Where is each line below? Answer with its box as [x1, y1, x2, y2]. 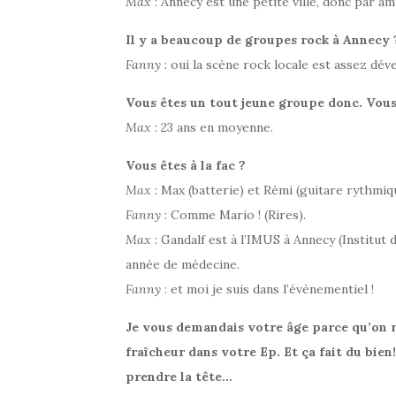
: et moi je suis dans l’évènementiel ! [161, 280, 374, 297]
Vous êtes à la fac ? [126, 156, 246, 173]
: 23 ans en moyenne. [151, 118, 273, 135]
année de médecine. [126, 255, 240, 272]
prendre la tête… [126, 368, 232, 385]
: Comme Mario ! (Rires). [161, 206, 306, 223]
